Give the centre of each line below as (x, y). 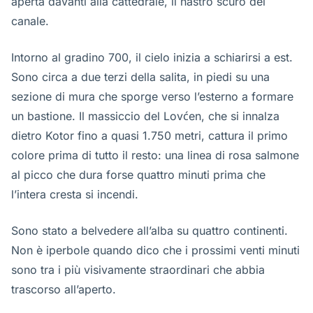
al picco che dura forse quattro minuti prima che (138, 175)
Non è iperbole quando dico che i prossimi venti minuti (155, 250)
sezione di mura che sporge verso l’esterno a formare (152, 96)
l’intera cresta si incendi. (75, 194)
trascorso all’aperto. (64, 289)
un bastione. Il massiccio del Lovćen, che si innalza (145, 116)
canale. (30, 21)
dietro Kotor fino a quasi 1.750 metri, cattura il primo (150, 136)
